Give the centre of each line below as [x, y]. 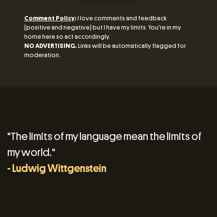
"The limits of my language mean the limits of [104, 136]
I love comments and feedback [122, 18]
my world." [31, 152]
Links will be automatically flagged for [132, 46]
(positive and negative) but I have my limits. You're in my [103, 28]
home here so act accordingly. [67, 37]
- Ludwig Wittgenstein [57, 168]
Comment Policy [49, 18]
